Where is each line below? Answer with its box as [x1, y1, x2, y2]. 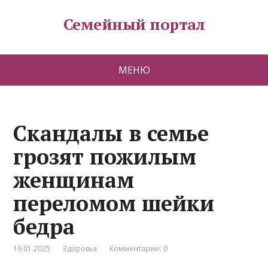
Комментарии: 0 [109, 243, 168, 254]
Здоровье [62, 243, 98, 254]
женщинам [13, 166, 135, 194]
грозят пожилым [13, 142, 197, 170]
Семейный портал [63, 14, 205, 34]
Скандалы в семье [13, 119, 209, 147]
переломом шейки [13, 189, 215, 217]
